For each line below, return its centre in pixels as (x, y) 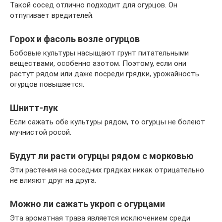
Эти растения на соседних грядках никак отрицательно (107, 170)
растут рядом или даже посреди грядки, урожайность (105, 74)
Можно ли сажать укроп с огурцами (87, 204)
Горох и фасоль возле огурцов (75, 39)
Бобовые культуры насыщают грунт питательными (99, 53)
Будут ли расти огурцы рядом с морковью (102, 156)
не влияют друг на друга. (53, 180)
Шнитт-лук (34, 108)
